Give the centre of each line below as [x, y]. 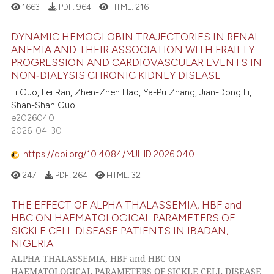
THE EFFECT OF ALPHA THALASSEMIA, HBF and [127, 205]
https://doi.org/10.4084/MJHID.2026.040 [109, 154]
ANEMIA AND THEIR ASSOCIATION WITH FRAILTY [133, 49]
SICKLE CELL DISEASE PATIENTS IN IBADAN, [120, 230]
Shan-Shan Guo [43, 105]
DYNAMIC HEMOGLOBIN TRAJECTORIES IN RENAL [136, 36]
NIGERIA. [33, 243]
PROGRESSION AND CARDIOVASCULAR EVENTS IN [137, 62]
